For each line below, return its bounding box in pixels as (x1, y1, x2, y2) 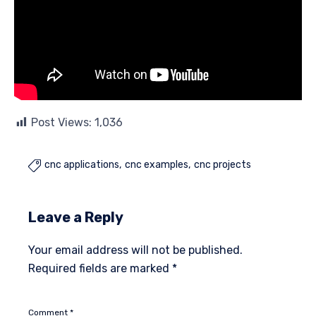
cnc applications (44, 159, 119, 171)
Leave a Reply (28, 209, 123, 226)
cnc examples (125, 159, 188, 171)
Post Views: (31, 116, 92, 130)
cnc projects (194, 159, 251, 171)
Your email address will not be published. (28, 243, 243, 257)
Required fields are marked (28, 262, 172, 276)
